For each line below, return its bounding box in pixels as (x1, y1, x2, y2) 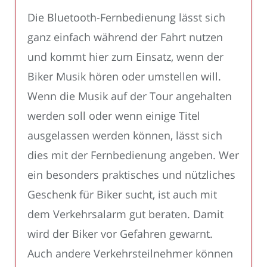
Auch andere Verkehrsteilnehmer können (27, 246, 233, 261)
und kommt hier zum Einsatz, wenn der (27, 49, 223, 64)
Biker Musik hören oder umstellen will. (27, 69, 221, 84)
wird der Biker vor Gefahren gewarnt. (27, 226, 213, 241)
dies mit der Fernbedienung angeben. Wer (27, 148, 239, 163)
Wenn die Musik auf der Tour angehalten (27, 89, 232, 104)
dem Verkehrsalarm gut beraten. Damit (27, 207, 223, 222)
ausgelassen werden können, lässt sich (27, 128, 222, 143)
